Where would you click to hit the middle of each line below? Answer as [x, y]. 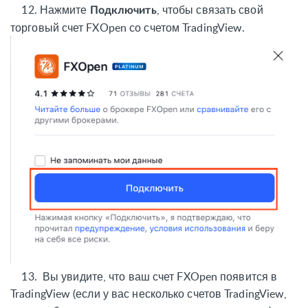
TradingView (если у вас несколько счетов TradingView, [149, 293]
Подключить [123, 11]
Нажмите [65, 10]
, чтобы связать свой [210, 10]
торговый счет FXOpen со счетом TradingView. [128, 28]
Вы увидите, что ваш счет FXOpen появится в [160, 276]
